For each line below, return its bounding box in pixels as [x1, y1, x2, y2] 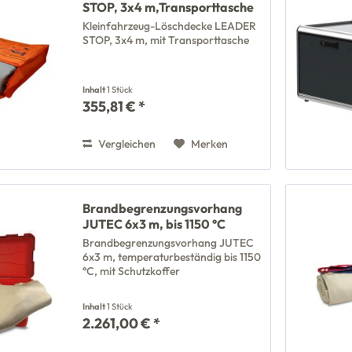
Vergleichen [96, 137, 156, 152]
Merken [191, 137, 229, 152]
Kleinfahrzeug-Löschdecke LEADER [82, 19, 257, 34]
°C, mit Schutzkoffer [82, 264, 181, 279]
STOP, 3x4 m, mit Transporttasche [82, 33, 250, 48]
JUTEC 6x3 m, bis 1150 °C [82, 216, 226, 233]
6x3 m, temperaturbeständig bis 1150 [82, 250, 262, 265]
